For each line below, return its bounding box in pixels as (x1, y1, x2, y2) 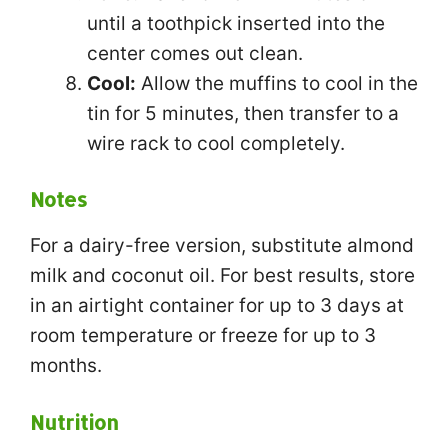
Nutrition (30, 408, 119, 435)
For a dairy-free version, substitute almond (30, 234, 414, 257)
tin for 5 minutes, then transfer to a (87, 101, 399, 125)
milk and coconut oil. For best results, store (30, 264, 415, 287)
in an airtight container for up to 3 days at (30, 294, 404, 317)
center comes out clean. (87, 41, 303, 65)
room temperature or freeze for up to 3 (30, 324, 376, 347)
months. (30, 354, 102, 377)
